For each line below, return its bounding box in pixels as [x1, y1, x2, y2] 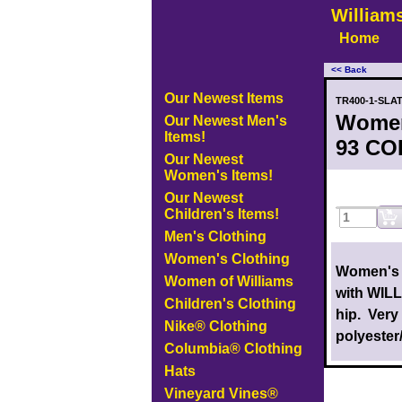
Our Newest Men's [163, 113, 287, 128]
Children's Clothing [163, 296, 296, 311]
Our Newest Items [163, 91, 284, 106]
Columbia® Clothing [163, 341, 302, 356]
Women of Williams [163, 274, 293, 289]
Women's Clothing [163, 251, 290, 267]
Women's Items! [163, 168, 273, 183]
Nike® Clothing [163, 319, 267, 334]
